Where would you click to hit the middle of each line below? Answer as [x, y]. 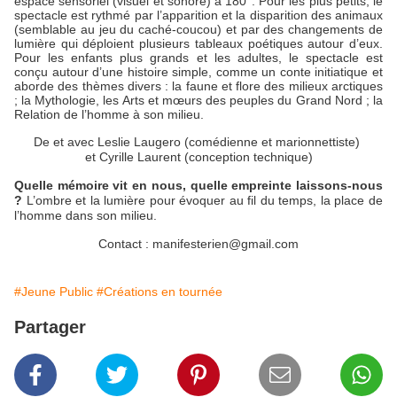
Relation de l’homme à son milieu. [109, 115]
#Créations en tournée [160, 292]
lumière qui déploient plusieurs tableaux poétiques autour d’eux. [198, 44]
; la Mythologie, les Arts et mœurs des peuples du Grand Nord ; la [198, 101]
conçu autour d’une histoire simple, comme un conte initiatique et [198, 72]
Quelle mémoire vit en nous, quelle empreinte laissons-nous [198, 186]
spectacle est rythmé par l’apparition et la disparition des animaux [198, 16]
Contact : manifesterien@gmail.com [198, 244]
